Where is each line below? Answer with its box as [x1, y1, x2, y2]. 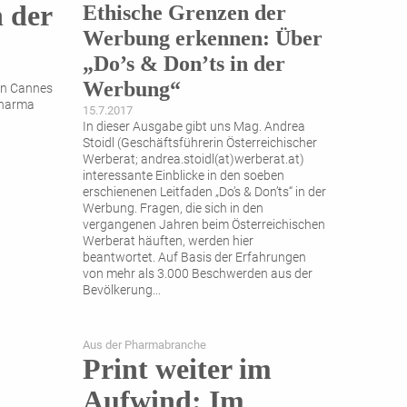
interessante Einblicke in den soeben [83, 168, 284, 184]
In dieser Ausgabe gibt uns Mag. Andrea [83, 119, 305, 135]
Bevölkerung [83, 283, 153, 299]
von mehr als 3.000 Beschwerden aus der [83, 266, 313, 283]
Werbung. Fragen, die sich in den [83, 201, 263, 217]
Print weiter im [83, 352, 272, 386]
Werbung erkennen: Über [83, 26, 323, 51]
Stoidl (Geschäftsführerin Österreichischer [83, 135, 317, 152]
